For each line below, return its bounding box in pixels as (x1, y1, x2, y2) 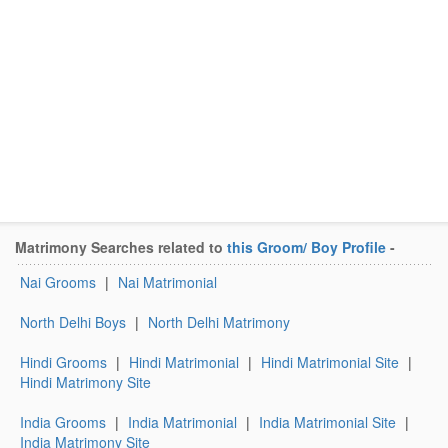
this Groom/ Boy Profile (227, 236, 386, 257)
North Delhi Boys (20, 311, 126, 332)
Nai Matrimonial (118, 271, 217, 292)
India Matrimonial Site (259, 411, 396, 432)
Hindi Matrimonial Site (261, 351, 399, 372)
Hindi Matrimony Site (20, 371, 151, 392)
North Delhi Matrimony (148, 311, 290, 332)
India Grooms (20, 411, 106, 432)
